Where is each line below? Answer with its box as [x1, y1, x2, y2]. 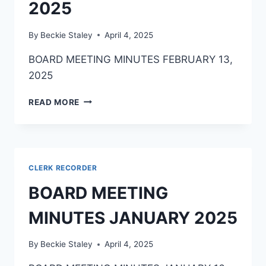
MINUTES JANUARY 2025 [28, 207, 237, 228]
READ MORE [28, 97, 80, 107]
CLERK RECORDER [28, 163, 97, 172]
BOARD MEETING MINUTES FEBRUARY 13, [28, 53, 233, 65]
